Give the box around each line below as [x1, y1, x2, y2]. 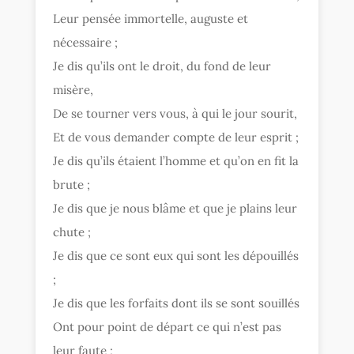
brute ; [53, 176, 91, 192]
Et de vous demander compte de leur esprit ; [53, 129, 299, 145]
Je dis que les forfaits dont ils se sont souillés [53, 295, 300, 311]
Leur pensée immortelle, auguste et [53, 10, 249, 26]
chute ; [53, 224, 92, 239]
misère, [53, 81, 94, 97]
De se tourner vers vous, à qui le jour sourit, [53, 105, 298, 121]
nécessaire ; [53, 34, 119, 50]
